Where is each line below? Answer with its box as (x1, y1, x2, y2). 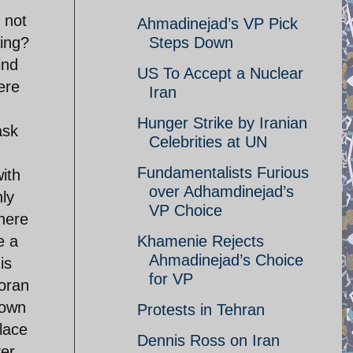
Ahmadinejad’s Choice (149, 251, 303, 269)
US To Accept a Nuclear (137, 65, 303, 82)
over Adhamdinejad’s (149, 183, 294, 200)
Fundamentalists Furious (137, 164, 309, 181)
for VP (149, 270, 193, 288)
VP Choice (149, 202, 222, 219)
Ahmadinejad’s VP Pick (137, 15, 298, 32)
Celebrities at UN (149, 133, 267, 150)
